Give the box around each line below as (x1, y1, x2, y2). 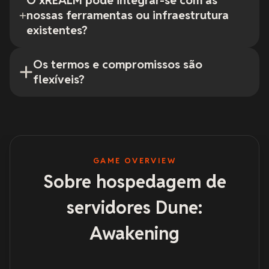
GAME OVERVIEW (92, 156, 177, 166)
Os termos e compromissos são (33, 57, 203, 73)
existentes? (26, 23, 88, 38)
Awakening (89, 222, 180, 245)
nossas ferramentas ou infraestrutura (26, 8, 229, 23)
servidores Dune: (67, 196, 202, 219)
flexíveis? (33, 72, 85, 88)
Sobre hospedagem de (43, 171, 226, 193)
